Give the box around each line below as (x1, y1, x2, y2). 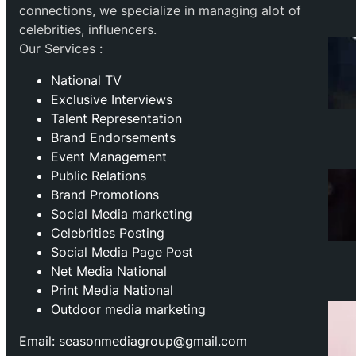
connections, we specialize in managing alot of (19, 2, 301, 19)
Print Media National (51, 282, 173, 299)
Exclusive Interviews (51, 91, 172, 108)
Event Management (51, 149, 167, 165)
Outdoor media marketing (51, 301, 206, 318)
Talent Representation (51, 110, 182, 127)
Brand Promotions (51, 187, 159, 203)
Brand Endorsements (51, 130, 176, 146)
